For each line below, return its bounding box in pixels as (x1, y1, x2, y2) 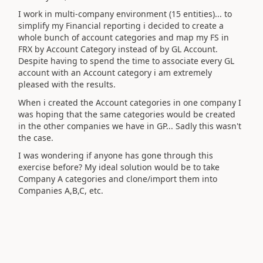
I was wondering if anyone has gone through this (18, 150, 213, 161)
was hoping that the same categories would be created (18, 108, 235, 120)
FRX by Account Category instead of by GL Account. (18, 43, 218, 55)
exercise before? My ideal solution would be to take (18, 161, 220, 173)
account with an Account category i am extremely (18, 67, 212, 78)
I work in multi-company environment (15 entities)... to (18, 8, 232, 19)
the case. (18, 131, 53, 143)
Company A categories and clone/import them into (18, 173, 217, 184)
